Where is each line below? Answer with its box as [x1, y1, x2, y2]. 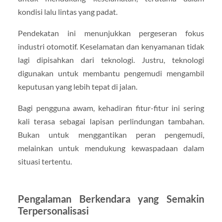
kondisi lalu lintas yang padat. [17, 6, 117, 16]
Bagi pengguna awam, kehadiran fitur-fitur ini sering [17, 103, 205, 113]
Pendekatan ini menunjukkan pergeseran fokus [17, 28, 205, 38]
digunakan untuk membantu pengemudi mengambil [17, 68, 205, 78]
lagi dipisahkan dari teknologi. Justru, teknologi [17, 55, 205, 65]
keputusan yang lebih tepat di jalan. [17, 82, 137, 92]
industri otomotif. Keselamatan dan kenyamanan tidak [17, 42, 205, 52]
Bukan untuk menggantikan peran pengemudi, [17, 130, 205, 140]
